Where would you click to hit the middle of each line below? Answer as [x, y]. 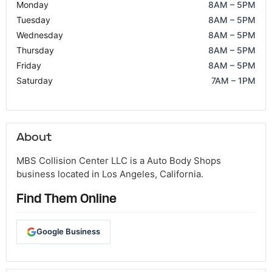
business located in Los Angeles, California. [110, 174]
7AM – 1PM [233, 80]
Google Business [68, 232]
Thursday [35, 50]
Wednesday [40, 35]
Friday [29, 65]
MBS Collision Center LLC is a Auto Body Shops [119, 160]
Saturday [35, 80]
